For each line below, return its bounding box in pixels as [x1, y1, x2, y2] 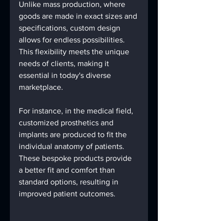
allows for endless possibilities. [19, 36, 127, 44]
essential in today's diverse [19, 71, 113, 79]
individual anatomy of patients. [19, 142, 126, 150]
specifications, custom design [19, 24, 122, 32]
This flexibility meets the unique [19, 47, 131, 56]
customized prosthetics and [19, 118, 115, 127]
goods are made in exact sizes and [19, 12, 139, 20]
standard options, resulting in [19, 178, 120, 186]
